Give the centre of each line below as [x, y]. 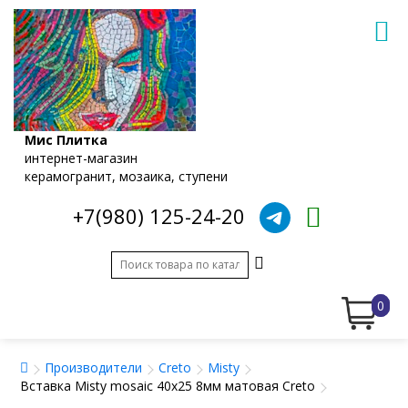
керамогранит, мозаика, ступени [126, 176]
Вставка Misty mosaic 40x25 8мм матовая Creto [168, 385]
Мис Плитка [66, 139]
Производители [93, 367]
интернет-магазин [81, 158]
